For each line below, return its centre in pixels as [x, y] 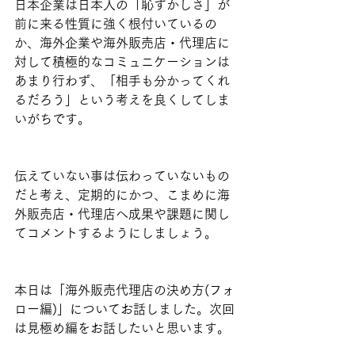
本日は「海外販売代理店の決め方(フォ [124, 290]
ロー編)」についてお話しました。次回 [124, 309]
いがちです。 [52, 119]
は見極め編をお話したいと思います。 [122, 328]
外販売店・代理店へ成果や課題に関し [122, 214]
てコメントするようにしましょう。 [116, 233]
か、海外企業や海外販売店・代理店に [122, 43]
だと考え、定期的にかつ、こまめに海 [122, 195]
